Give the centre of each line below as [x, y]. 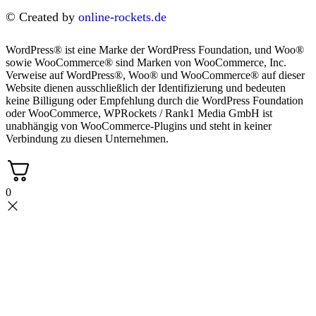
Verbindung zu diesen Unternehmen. [87, 138]
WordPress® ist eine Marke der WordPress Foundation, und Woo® [155, 49]
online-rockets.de [122, 17]
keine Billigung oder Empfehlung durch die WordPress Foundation [154, 100]
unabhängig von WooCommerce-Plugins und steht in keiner [139, 126]
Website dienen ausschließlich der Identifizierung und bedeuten [146, 87]
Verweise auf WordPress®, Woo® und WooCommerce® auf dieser [155, 75]
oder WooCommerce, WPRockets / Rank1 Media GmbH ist [139, 113]
